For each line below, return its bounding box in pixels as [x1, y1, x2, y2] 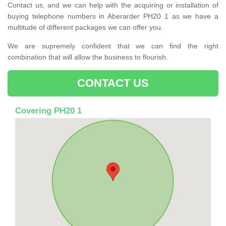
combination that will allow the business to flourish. [8, 52, 168, 61]
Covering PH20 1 [15, 105, 82, 116]
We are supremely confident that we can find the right [8, 41, 218, 50]
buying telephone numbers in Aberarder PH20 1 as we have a [8, 12, 218, 20]
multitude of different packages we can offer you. [8, 23, 163, 31]
